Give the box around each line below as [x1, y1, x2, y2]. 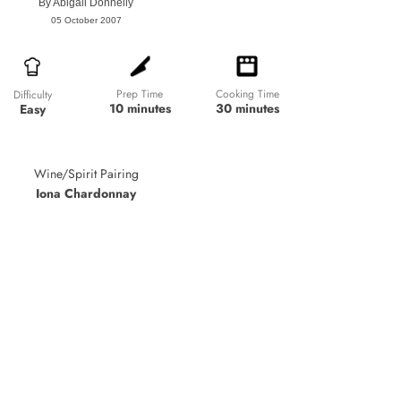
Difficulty [13, 86, 52, 103]
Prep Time [116, 86, 163, 103]
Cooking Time [215, 86, 279, 103]
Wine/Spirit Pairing [33, 164, 139, 183]
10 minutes [108, 99, 171, 118]
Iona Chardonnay [36, 183, 136, 202]
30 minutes [215, 99, 279, 118]
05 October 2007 [50, 15, 122, 26]
